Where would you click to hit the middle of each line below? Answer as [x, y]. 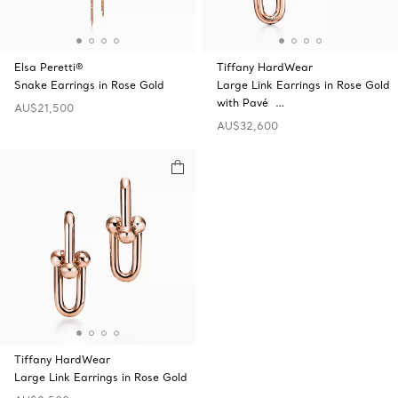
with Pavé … [251, 103]
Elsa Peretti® [49, 67]
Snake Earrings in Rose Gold [89, 85]
